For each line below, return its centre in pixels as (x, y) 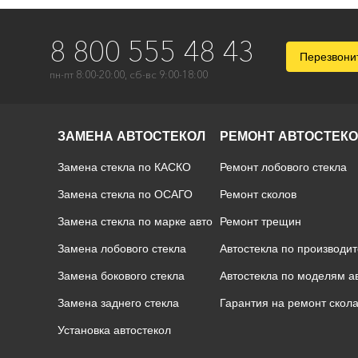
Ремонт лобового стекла (284, 167)
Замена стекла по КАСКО (124, 167)
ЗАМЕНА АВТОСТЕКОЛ (131, 136)
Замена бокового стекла (121, 276)
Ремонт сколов (259, 194)
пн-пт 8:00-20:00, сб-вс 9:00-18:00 (129, 74)
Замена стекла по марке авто (135, 221)
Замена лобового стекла (121, 249)
